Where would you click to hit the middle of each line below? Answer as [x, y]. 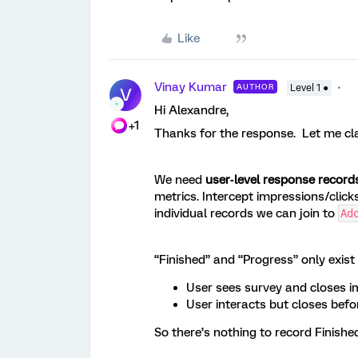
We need [180, 180]
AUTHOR [255, 87]
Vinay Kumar [191, 87]
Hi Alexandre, [191, 110]
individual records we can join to [246, 213]
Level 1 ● [309, 88]
